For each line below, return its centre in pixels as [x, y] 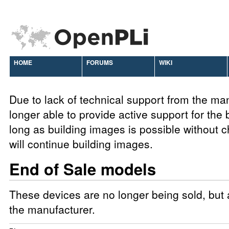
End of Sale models [83, 169]
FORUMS [100, 62]
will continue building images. [81, 144]
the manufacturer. [52, 209]
